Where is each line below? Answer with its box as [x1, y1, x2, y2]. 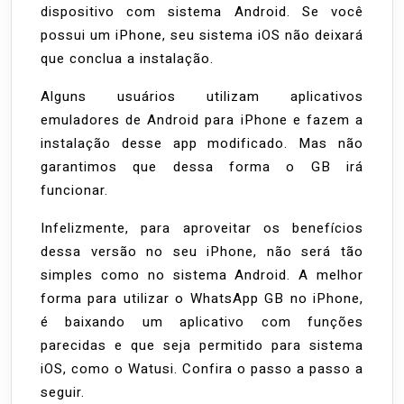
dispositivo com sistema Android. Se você [41, 2, 363, 23]
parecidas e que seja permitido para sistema [41, 335, 363, 356]
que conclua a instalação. [41, 49, 214, 69]
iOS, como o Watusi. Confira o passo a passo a [41, 359, 363, 380]
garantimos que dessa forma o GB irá [41, 157, 363, 178]
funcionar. [41, 180, 108, 201]
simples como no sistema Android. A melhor [41, 265, 363, 286]
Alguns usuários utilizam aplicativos [41, 87, 363, 107]
